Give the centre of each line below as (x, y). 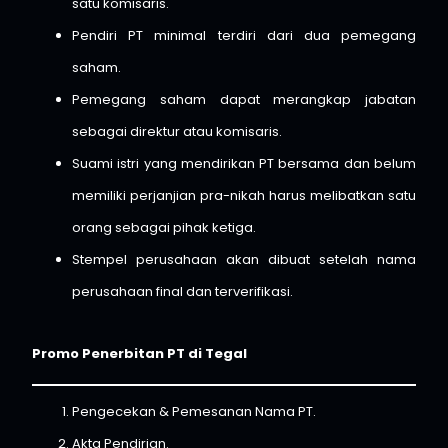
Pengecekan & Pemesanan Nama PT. (194, 411)
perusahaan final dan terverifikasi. (182, 291)
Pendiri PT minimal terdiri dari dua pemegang (244, 35)
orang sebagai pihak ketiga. (164, 227)
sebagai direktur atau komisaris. (177, 131)
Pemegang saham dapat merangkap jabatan (244, 99)
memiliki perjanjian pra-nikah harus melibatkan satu (244, 195)
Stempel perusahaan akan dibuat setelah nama (244, 259)
